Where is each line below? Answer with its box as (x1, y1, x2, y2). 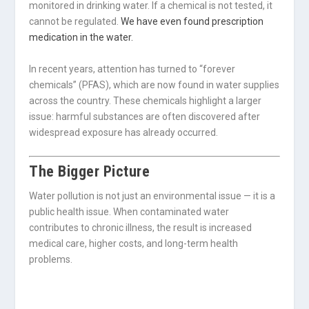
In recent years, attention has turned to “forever (29, 63, 236, 74)
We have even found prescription (121, 16, 264, 28)
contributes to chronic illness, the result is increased (29, 222, 252, 234)
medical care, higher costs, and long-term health (29, 238, 239, 250)
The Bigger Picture (29, 163, 150, 181)
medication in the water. (29, 32, 134, 43)
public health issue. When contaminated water (29, 206, 230, 218)
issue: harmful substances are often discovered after (29, 110, 261, 122)
